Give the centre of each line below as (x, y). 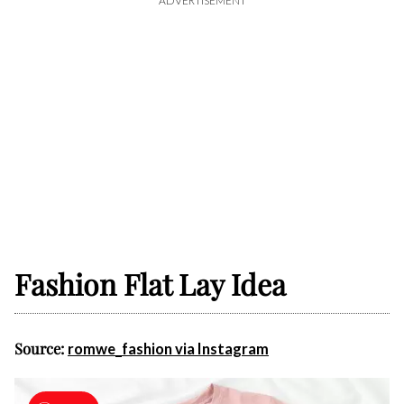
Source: (41, 349)
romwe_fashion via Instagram (168, 349)
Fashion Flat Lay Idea (150, 284)
